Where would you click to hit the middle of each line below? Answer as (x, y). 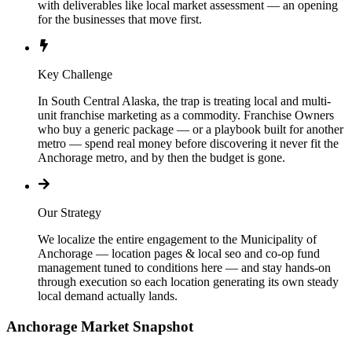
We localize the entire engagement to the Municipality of (177, 240)
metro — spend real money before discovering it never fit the (188, 144)
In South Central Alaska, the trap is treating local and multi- (184, 101)
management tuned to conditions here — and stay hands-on (184, 268)
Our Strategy (70, 213)
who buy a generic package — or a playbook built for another (191, 130)
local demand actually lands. (108, 296)
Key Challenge (75, 75)
